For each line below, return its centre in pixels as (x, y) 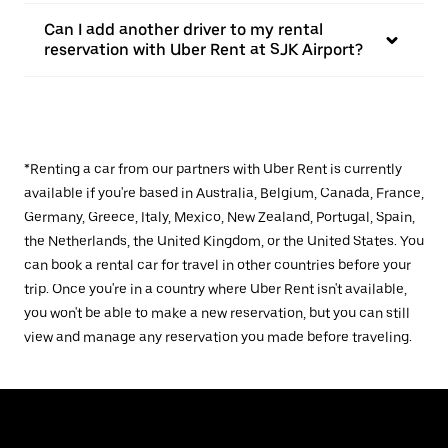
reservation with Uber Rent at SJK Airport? (203, 49)
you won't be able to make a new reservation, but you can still (217, 313)
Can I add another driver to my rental (183, 29)
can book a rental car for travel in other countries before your (217, 265)
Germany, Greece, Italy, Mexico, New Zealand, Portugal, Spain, (219, 217)
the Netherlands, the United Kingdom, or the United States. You (224, 241)
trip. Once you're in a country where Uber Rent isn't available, (215, 289)
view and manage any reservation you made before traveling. (218, 337)
